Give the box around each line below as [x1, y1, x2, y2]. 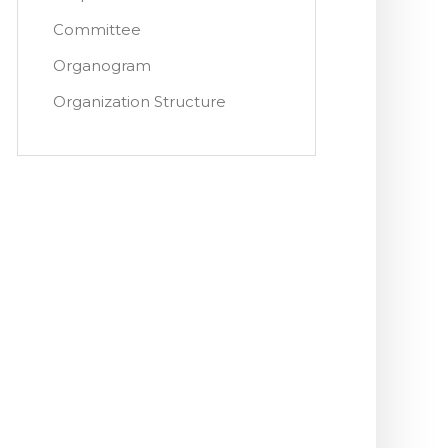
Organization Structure [52, 92, 226, 111]
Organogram [52, 56, 151, 75]
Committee [52, 20, 141, 39]
